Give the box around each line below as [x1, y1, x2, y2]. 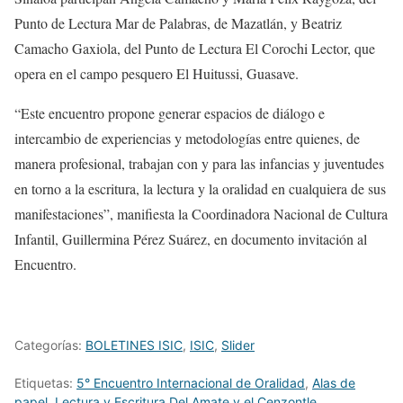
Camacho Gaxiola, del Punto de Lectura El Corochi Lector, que [14, 39, 375, 58]
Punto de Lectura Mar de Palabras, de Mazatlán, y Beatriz [14, 13, 342, 33]
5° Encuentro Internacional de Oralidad [76, 375, 305, 391]
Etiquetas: [14, 375, 76, 391]
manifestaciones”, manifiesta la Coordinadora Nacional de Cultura [14, 204, 388, 224]
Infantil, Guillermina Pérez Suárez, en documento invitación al [14, 229, 367, 249]
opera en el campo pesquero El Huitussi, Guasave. [14, 64, 299, 84]
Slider [221, 337, 255, 354]
